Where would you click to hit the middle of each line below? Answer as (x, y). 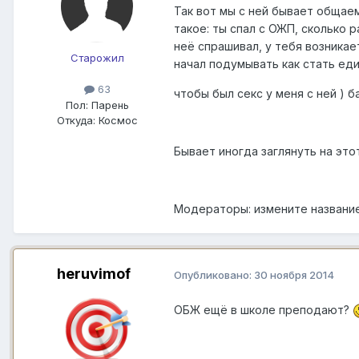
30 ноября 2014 (294, 274)
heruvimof (94, 274)
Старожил (97, 58)
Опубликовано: (214, 274)
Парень (108, 105)
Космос (116, 120)
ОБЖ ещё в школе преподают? (263, 309)
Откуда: (76, 120)
